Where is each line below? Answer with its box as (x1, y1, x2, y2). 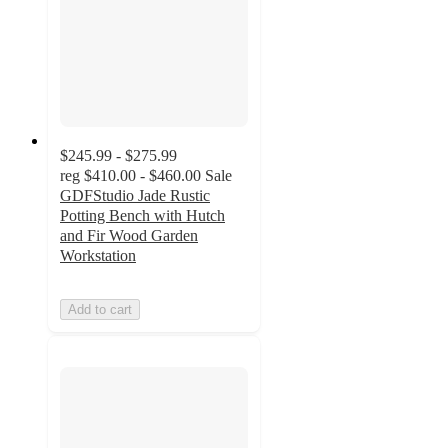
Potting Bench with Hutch (60, 207, 225, 225)
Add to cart (68, 302, 132, 318)
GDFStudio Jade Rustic (60, 187, 210, 205)
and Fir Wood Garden (60, 227, 198, 245)
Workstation (60, 247, 136, 265)
